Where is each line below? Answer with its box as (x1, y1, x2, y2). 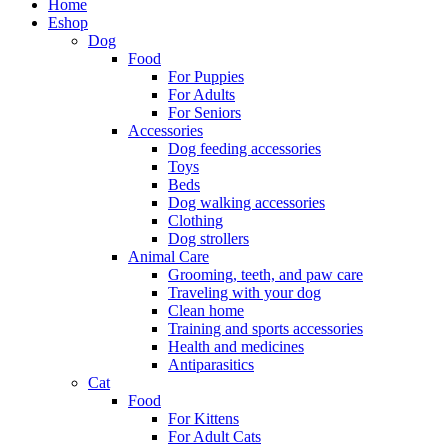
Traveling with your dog (168, 283, 321, 301)
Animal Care (128, 247, 209, 265)
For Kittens (168, 409, 239, 427)
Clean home (168, 301, 244, 319)
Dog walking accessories (168, 193, 325, 211)
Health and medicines (168, 337, 304, 355)
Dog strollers (168, 229, 249, 247)
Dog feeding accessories (168, 139, 321, 157)
